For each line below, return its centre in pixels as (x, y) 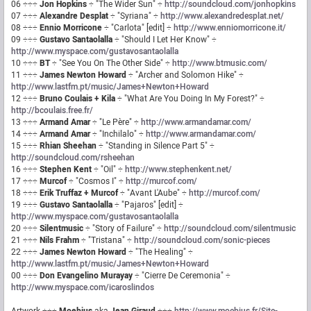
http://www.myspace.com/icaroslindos (83, 288)
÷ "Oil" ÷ (108, 170)
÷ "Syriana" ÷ (134, 16)
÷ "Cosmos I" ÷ (96, 182)
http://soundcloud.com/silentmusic (230, 229)
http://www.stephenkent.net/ (178, 170)
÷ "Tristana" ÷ (107, 241)
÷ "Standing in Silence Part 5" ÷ (155, 146)
